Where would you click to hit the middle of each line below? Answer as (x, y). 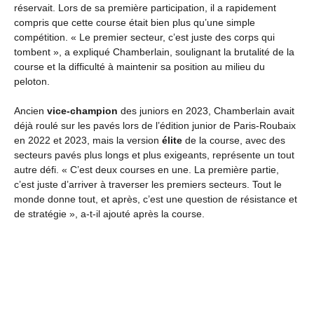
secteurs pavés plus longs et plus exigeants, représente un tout (154, 155)
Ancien (30, 111)
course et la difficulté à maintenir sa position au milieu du (139, 67)
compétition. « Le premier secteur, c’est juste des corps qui (144, 37)
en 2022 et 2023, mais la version (88, 140)
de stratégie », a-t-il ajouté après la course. (109, 214)
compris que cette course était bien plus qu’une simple (135, 22)
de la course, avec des (234, 140)
